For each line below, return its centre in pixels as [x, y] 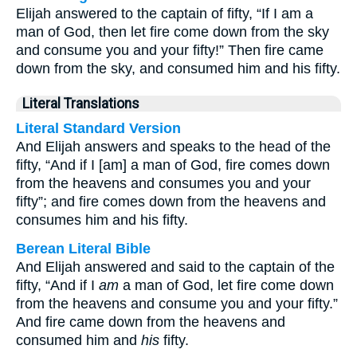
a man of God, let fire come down [226, 285]
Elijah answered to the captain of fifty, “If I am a [165, 14]
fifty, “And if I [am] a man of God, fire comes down [173, 165]
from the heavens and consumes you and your [163, 183]
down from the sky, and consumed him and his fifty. [178, 69]
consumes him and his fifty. [102, 220]
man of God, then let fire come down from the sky [173, 32]
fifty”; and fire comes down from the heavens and [171, 202]
